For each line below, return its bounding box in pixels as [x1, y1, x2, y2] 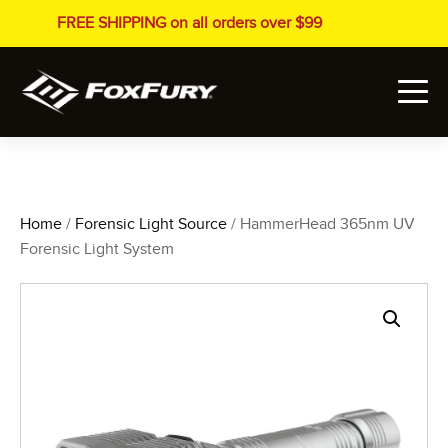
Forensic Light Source [75, 213, 227, 234]
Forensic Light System [20, 238, 174, 259]
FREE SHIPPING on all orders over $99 [56, 13, 322, 33]
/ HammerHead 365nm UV [227, 213, 415, 234]
